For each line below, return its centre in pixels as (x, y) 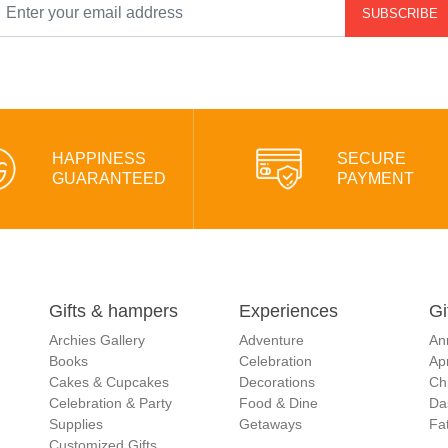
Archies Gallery (97, 340)
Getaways (270, 424)
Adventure (271, 340)
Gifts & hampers (113, 311)
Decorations (277, 382)
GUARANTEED (108, 179)
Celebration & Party (110, 403)
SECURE (371, 159)
